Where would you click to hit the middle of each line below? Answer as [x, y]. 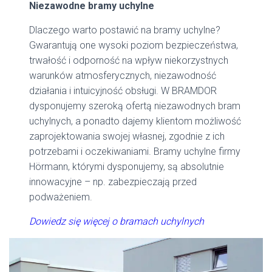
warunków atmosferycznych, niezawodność [123, 76]
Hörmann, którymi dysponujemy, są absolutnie [127, 167]
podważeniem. [61, 197]
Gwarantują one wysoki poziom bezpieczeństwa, [134, 46]
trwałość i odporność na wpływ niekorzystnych [129, 61]
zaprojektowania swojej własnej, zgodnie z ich [127, 137]
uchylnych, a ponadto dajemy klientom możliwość [135, 121]
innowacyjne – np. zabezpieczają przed [113, 182]
